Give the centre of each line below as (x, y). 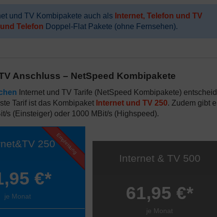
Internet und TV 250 (132, 103)
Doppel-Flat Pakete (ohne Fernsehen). (111, 26)
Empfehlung (67, 144)
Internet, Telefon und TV (159, 16)
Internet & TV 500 (160, 158)
